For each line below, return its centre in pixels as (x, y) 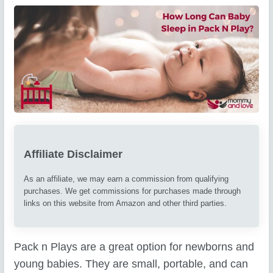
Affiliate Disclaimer (73, 154)
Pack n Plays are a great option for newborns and (134, 246)
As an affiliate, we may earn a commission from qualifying (126, 179)
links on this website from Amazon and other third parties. (126, 204)
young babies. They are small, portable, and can (131, 264)
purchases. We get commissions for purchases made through (133, 191)
